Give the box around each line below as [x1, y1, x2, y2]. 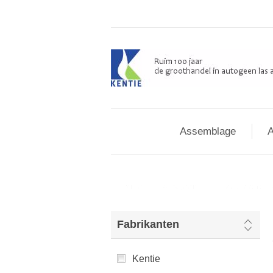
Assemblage [180, 126, 236, 137]
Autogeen [161, 181, 198, 191]
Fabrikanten [117, 218, 179, 230]
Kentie [132, 253, 160, 264]
